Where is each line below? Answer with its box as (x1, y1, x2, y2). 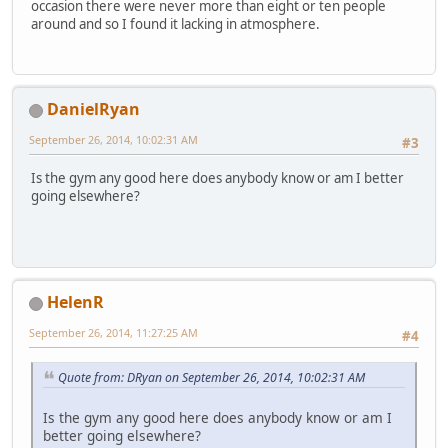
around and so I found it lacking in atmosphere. (31, 14, 320, 33)
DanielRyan (47, 98, 140, 121)
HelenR (47, 291, 104, 314)
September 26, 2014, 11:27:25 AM (29, 325, 198, 341)
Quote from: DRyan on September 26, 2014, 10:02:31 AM (58, 368, 365, 386)
